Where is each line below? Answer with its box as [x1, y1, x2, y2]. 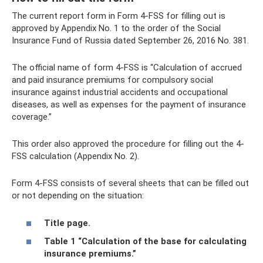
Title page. [44, 217, 90, 228]
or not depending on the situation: [12, 190, 144, 201]
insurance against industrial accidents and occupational [12, 87, 228, 97]
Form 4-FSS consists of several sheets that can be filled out [12, 178, 249, 188]
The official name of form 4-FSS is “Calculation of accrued [12, 62, 242, 73]
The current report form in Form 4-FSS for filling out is [12, 11, 225, 21]
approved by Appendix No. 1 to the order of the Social [12, 23, 221, 33]
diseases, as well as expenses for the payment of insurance [12, 99, 246, 110]
